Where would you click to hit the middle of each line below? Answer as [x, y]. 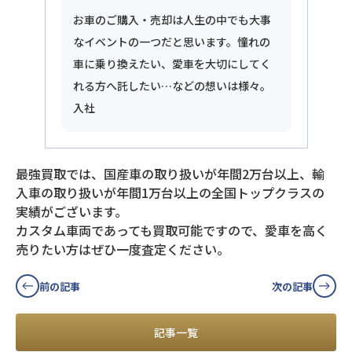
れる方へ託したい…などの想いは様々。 [172, 86]
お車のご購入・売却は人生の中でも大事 [172, 20]
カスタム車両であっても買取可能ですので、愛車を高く [172, 231]
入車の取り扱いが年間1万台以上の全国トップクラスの [170, 193]
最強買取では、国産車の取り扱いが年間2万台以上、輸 [170, 174]
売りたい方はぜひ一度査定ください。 [123, 249]
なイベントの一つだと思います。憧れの [171, 42]
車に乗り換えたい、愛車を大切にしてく [172, 64]
